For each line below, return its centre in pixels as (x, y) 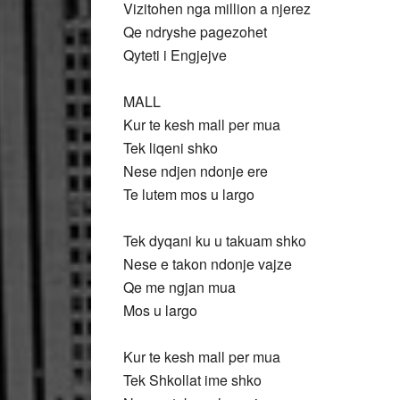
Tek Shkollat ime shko (192, 380)
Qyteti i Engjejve (175, 55)
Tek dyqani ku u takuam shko (215, 241)
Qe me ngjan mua (179, 287)
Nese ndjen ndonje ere (196, 171)
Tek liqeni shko (171, 148)
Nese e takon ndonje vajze (208, 264)
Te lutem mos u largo (189, 194)
